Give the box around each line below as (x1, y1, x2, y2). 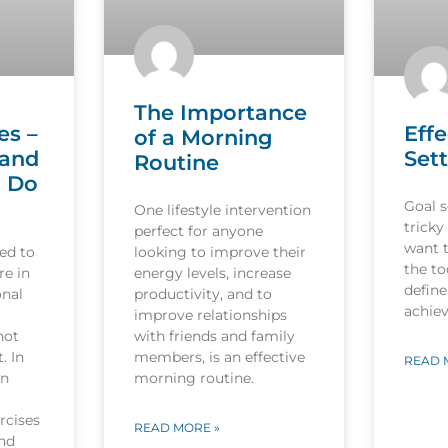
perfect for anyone (133, 221, 263, 240)
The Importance (133, 99, 307, 125)
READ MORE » (133, 419, 220, 435)
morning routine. (133, 368, 254, 387)
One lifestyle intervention (133, 200, 311, 219)
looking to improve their (133, 242, 306, 261)
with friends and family (133, 326, 295, 345)
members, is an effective (133, 347, 305, 366)
